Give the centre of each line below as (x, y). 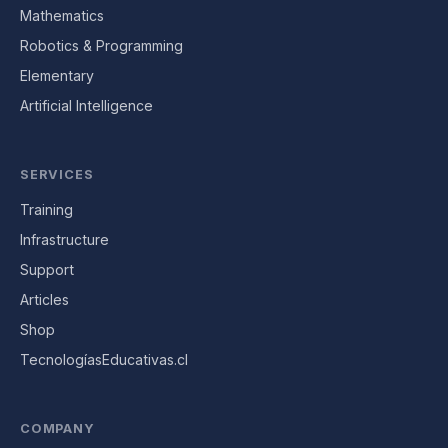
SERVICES (57, 174)
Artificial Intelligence (86, 105)
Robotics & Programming (101, 45)
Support (47, 269)
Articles (44, 299)
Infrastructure (64, 239)
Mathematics (62, 15)
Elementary (57, 75)
